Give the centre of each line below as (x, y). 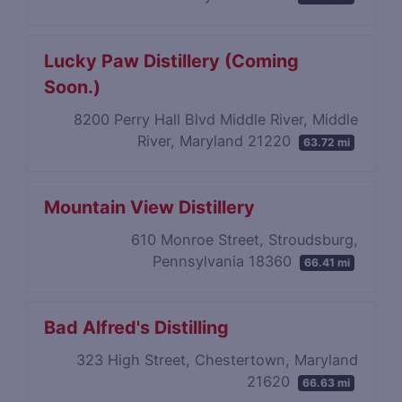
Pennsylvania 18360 (225, 261)
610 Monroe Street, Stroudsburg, (244, 239)
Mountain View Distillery (150, 208)
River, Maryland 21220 (217, 140)
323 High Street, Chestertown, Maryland (217, 359)
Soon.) (73, 87)
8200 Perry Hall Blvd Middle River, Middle (215, 119)
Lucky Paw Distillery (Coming (172, 61)
